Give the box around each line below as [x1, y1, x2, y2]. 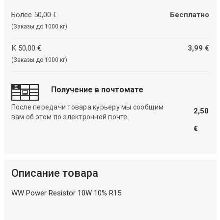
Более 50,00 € [11, 10, 57, 19]
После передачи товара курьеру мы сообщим [11, 103, 164, 111]
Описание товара [11, 167, 98, 180]
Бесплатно [169, 10, 209, 19]
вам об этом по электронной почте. [11, 113, 129, 121]
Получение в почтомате [51, 85, 143, 95]
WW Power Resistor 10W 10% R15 [11, 189, 121, 198]
